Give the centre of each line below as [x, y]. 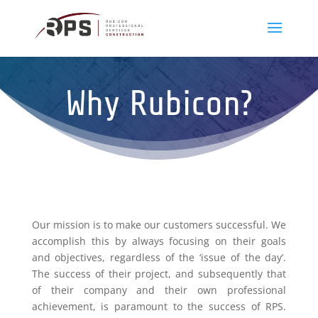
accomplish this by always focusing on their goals [159, 241]
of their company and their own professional [159, 290]
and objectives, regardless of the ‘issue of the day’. [159, 257]
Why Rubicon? [159, 104]
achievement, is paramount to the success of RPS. [159, 306]
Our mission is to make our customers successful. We [159, 224]
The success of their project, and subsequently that [159, 273]
